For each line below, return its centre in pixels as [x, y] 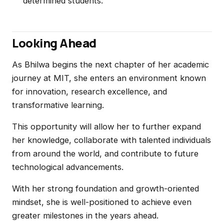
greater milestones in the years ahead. [85, 215]
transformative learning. [58, 105]
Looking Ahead [54, 43]
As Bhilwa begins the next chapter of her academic [110, 64]
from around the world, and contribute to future [105, 153]
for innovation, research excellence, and [89, 91]
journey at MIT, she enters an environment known [109, 78]
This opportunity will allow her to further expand [106, 126]
